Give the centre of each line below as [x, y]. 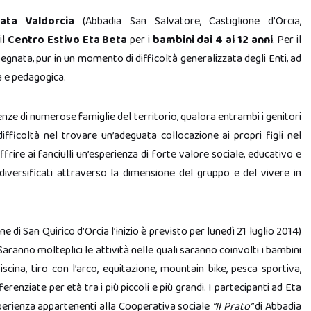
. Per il [287, 40]
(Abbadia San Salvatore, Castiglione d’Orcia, [188, 21]
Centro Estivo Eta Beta [68, 40]
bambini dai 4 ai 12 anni [212, 40]
